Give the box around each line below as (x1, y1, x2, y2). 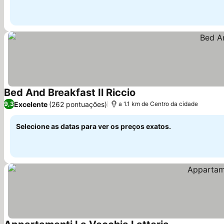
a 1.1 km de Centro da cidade (118, 100, 198, 107)
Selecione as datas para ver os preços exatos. (16, 122, 171, 130)
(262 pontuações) (49, 99, 107, 108)
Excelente (14, 99, 47, 108)
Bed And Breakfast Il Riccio (4, 86, 135, 98)
